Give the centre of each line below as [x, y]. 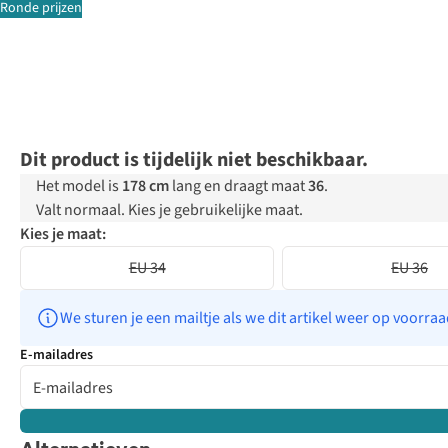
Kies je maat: [63, 234]
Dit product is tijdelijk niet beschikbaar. [194, 160]
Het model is [79, 186]
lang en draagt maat [238, 186]
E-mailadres [56, 355]
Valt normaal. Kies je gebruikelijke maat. [169, 210]
